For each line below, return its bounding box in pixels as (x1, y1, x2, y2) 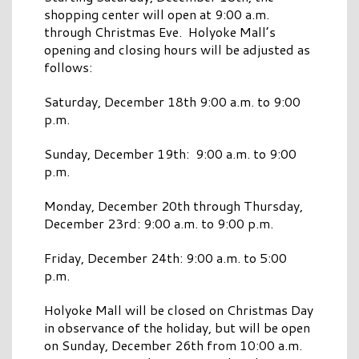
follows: (44, 58, 92, 77)
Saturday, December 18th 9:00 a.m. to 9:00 (44, 92, 301, 111)
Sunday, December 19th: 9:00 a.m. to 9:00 (44, 144, 296, 163)
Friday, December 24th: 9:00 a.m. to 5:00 (44, 248, 287, 268)
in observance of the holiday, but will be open (44, 318, 310, 337)
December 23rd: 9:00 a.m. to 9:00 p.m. (44, 214, 273, 233)
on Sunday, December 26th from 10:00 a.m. (44, 336, 302, 355)
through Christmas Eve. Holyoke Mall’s (44, 22, 276, 42)
